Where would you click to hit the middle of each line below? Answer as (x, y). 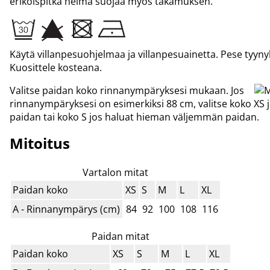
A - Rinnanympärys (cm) (67, 209)
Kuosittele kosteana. (56, 68)
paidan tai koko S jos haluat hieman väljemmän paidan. (134, 117)
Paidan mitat (121, 237)
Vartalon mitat (115, 173)
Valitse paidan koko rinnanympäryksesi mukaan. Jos (127, 91)
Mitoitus (40, 143)
